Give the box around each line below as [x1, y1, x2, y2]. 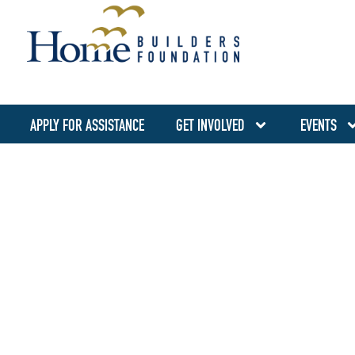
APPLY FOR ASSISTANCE [30, 116, 145, 135]
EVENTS [300, 116, 338, 135]
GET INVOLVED [176, 116, 246, 135]
